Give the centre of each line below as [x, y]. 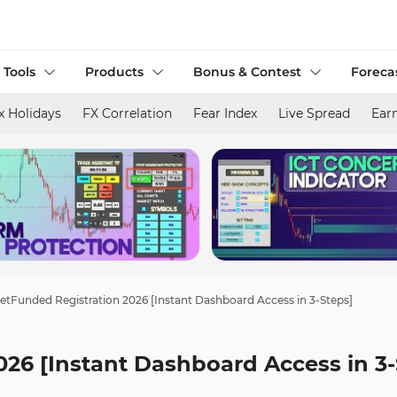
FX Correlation [127, 113]
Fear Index [225, 113]
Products [114, 72]
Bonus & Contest [247, 72]
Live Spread [314, 113]
